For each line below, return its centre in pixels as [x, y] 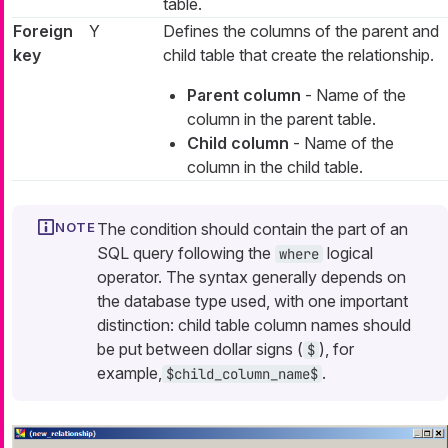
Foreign [43, 30]
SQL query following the [186, 252]
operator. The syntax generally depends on [251, 276]
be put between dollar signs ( [200, 348]
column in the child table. [275, 166]
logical [348, 252]
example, [129, 372]
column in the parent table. [281, 118]
